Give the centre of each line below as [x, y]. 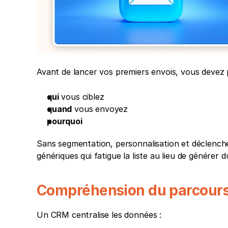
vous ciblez [81, 96]
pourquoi [65, 121]
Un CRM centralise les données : [100, 215]
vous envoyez [100, 109]
